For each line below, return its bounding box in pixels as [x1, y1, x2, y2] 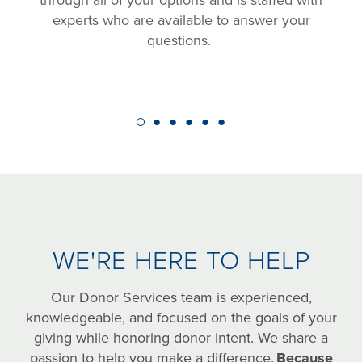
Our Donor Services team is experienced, [50, 288, 312, 306]
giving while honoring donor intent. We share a [34, 329, 328, 347]
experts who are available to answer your [52, 11, 310, 29]
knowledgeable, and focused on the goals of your [25, 309, 337, 326]
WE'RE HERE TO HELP [52, 246, 310, 276]
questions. [147, 32, 215, 49]
